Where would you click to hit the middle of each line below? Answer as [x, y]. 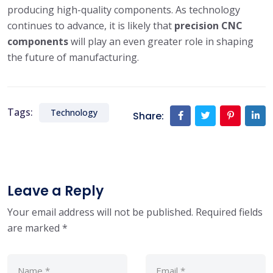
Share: [148, 116]
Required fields [229, 212]
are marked [35, 228]
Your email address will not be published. [100, 212]
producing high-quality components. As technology [124, 10]
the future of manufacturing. [73, 58]
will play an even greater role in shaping [161, 42]
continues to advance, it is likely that [91, 26]
